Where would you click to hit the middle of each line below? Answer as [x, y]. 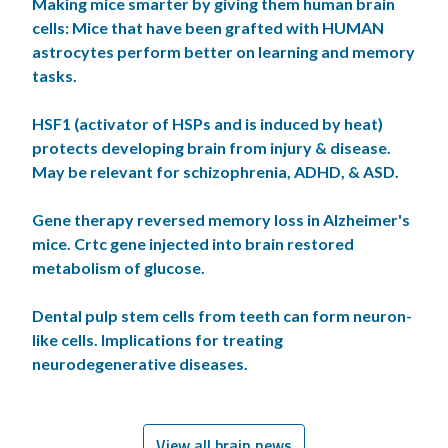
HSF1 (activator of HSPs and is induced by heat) [207, 123]
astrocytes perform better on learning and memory [223, 51]
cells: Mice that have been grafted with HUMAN [208, 27]
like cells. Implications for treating [157, 339]
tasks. [54, 75]
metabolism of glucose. [118, 267]
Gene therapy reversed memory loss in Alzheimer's [221, 219]
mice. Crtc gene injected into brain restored [193, 243]
